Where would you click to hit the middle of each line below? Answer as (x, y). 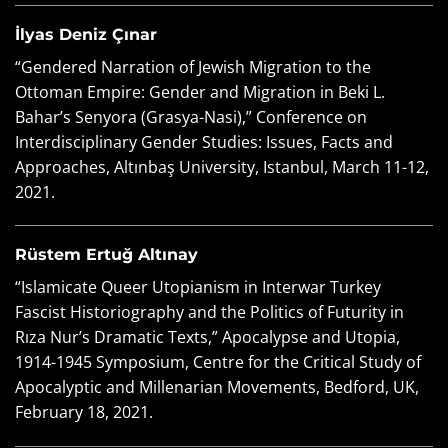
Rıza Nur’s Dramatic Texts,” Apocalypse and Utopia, (207, 337)
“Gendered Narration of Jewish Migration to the (193, 66)
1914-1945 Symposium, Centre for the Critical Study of (218, 362)
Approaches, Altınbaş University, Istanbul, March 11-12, (222, 166)
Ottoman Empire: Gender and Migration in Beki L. (200, 91)
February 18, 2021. (84, 412)
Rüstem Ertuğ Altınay (106, 255)
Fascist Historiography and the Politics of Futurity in (209, 312)
